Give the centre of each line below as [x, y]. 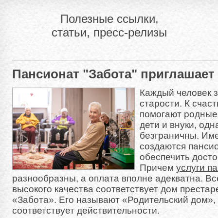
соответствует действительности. [86, 210]
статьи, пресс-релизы [109, 32]
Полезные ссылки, [109, 19]
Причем [158, 168]
